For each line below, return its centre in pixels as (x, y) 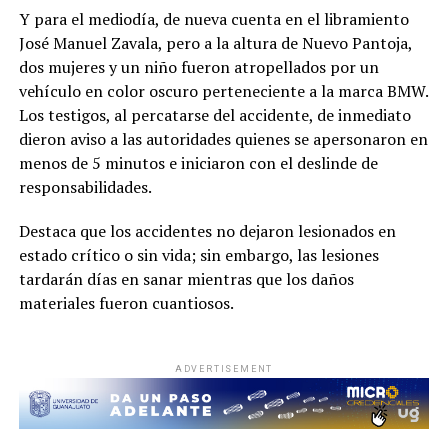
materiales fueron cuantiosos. (126, 303)
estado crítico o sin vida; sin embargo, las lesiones (198, 255)
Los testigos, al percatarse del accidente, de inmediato (214, 115)
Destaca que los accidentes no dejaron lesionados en (207, 231)
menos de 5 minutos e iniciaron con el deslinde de (198, 163)
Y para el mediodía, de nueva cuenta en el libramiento (213, 19)
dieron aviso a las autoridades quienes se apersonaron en (223, 139)
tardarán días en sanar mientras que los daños (186, 279)
